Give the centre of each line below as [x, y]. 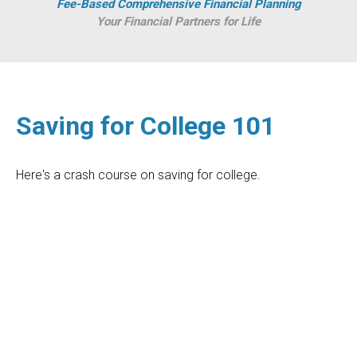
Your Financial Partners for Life [178, 22]
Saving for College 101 [145, 126]
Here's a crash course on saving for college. [138, 175]
